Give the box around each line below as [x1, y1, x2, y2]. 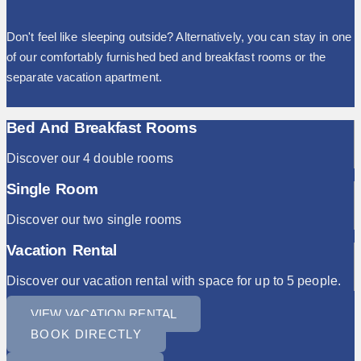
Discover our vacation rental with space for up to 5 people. [6, 273, 341, 288]
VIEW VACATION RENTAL [31, 306, 176, 321]
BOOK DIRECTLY [31, 326, 142, 341]
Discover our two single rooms [6, 212, 181, 226]
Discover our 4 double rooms [6, 151, 173, 165]
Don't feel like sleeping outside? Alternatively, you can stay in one [6, 29, 351, 44]
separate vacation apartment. [6, 69, 162, 84]
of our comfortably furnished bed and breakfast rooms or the [6, 49, 326, 64]
